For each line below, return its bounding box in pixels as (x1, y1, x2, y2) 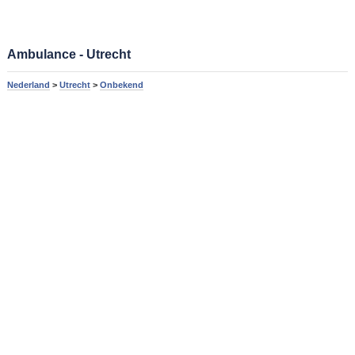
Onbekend (99, 80, 143, 90)
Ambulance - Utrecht (6, 48, 131, 62)
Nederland (6, 80, 50, 90)
